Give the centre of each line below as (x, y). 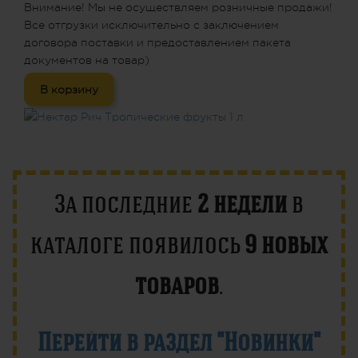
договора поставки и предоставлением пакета (157, 43)
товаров (177, 285)
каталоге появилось (137, 245)
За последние (126, 204)
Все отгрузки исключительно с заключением (151, 25)
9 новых (286, 245)
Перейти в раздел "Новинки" (179, 342)
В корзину (69, 90)
